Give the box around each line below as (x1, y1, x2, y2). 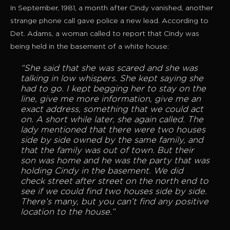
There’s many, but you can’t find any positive (21, 198, 208, 206)
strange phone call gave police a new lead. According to (10, 18, 208, 25)
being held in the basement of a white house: (10, 44, 169, 50)
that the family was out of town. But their (21, 147, 194, 155)
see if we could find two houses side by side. (21, 188, 207, 196)
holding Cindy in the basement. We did (21, 167, 183, 176)
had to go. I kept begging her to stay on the (21, 85, 206, 93)
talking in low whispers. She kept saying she (21, 75, 203, 83)
